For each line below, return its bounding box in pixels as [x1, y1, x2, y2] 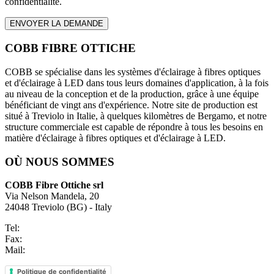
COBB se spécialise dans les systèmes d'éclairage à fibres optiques [5, 66, 261, 77]
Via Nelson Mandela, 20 [5, 191, 99, 202]
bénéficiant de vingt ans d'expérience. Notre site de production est [5, 99, 257, 110]
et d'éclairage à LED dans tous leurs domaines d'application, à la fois [5, 77, 268, 88]
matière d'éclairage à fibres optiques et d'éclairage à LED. [5, 132, 226, 143]
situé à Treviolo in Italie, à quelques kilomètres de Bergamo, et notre [5, 110, 267, 121]
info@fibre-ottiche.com [28, 245, 117, 256]
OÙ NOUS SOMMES [5, 155, 114, 168]
